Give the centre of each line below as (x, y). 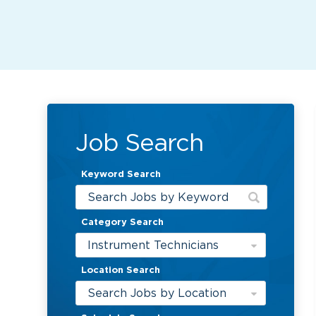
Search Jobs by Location (157, 293)
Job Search (140, 142)
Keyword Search (121, 174)
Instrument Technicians (153, 245)
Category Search (123, 222)
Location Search (121, 270)
